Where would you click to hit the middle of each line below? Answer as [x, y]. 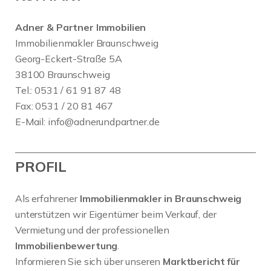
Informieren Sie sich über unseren [89, 262]
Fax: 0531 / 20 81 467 [64, 106]
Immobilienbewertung [67, 246]
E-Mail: [31, 122]
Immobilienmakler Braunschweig [87, 43]
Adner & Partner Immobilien [81, 28]
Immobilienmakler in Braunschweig [161, 199]
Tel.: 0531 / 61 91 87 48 [68, 90]
